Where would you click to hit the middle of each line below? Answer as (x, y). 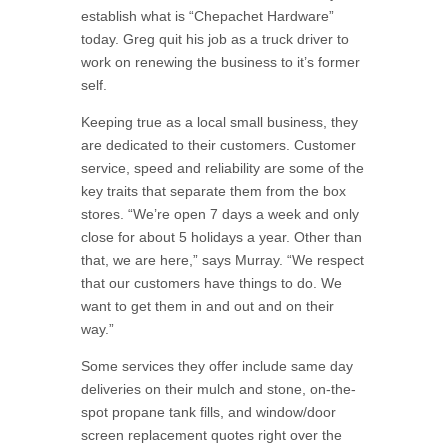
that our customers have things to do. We (211, 283)
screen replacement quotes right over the (211, 435)
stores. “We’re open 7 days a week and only (219, 214)
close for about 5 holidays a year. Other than (221, 237)
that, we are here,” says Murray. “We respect (222, 260)
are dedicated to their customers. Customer (218, 145)
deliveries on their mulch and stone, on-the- (218, 389)
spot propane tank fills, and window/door (208, 412)
